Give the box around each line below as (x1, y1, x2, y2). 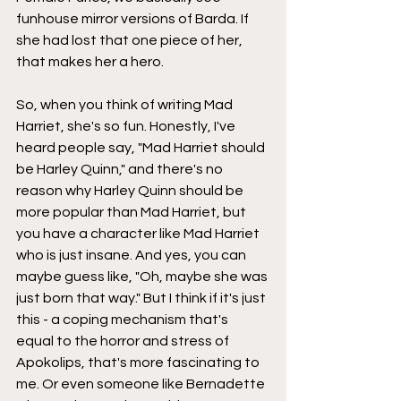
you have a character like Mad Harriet (16, 226, 262, 241)
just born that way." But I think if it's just (16, 290, 269, 305)
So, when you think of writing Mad (16, 97, 235, 112)
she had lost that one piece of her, (16, 32, 245, 47)
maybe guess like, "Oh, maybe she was (16, 269, 270, 284)
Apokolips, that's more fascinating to (16, 354, 262, 370)
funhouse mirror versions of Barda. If (16, 11, 252, 26)
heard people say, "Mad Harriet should (16, 140, 268, 155)
